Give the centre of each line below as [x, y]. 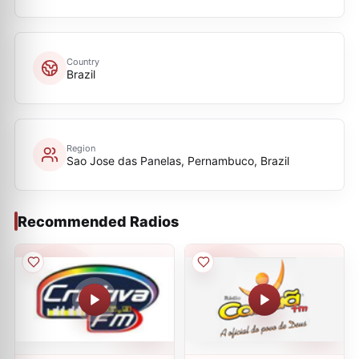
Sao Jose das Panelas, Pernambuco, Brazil [178, 160]
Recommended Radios [98, 221]
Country [83, 61]
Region [81, 148]
